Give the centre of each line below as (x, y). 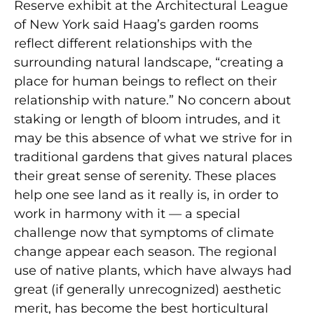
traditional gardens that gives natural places (153, 157)
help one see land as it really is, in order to (146, 195)
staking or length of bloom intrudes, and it (147, 120)
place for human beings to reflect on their (145, 82)
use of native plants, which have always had (153, 271)
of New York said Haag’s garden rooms (136, 25)
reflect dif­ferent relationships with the (133, 44)
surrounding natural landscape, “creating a (149, 63)
